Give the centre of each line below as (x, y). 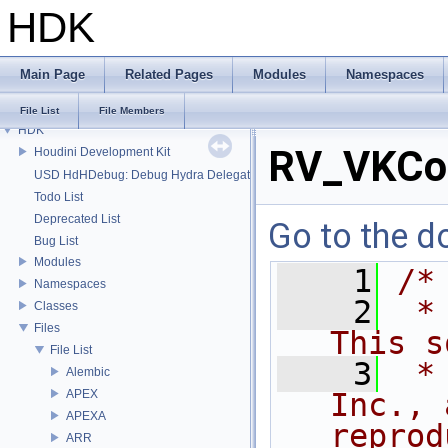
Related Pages (169, 74)
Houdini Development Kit (102, 151)
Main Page (52, 74)
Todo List (58, 197)
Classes (56, 305)
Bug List (56, 241)
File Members (132, 110)
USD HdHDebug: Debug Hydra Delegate (145, 175)
